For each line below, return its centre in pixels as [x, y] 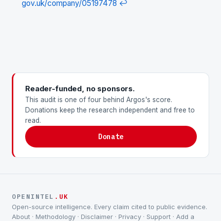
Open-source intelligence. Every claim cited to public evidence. [110, 206]
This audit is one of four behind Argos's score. [99, 99]
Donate [111, 136]
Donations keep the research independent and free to [110, 110]
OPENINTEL [33, 196]
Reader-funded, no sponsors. [80, 88]
